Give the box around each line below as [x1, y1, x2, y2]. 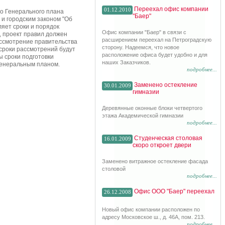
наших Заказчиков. [102, 59, 151, 65]
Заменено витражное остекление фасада [102, 158, 208, 164]
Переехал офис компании [134, 6, 208, 13]
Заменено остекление [134, 81, 197, 88]
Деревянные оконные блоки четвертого [102, 105, 202, 111]
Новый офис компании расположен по [102, 206, 200, 212]
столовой [102, 166, 126, 172]
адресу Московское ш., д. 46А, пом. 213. [102, 214, 205, 220]
